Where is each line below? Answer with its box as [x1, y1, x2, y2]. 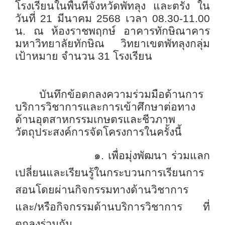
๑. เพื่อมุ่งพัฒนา [15, 150, 171, 162]
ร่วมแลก [171, 150, 210, 162]
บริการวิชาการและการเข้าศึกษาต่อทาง [15, 101, 195, 114]
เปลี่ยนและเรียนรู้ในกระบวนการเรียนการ [15, 167, 204, 179]
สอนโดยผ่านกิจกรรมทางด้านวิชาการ [15, 184, 188, 196]
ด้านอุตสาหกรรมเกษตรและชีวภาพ [15, 114, 175, 126]
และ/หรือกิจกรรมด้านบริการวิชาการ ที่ [15, 201, 210, 213]
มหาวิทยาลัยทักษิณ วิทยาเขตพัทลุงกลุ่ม [15, 38, 210, 50]
